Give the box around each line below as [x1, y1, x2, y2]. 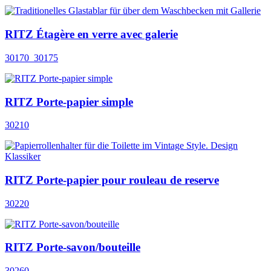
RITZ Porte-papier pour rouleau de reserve [5, 173, 219, 186]
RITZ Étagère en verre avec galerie [5, 28, 178, 41]
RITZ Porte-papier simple [5, 95, 133, 108]
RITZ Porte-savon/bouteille [5, 241, 140, 254]
